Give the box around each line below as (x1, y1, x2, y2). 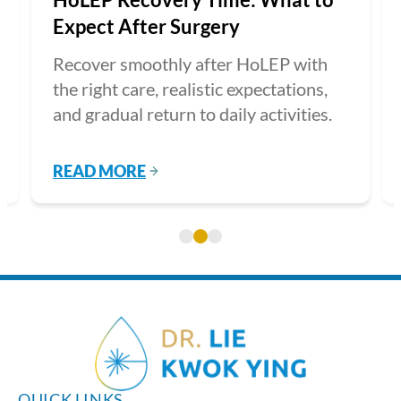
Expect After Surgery (53, 13, 240, 38)
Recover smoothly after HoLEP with (53, 52, 328, 74)
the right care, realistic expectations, (53, 77, 328, 99)
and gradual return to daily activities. (53, 102, 332, 124)
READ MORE (53, 160, 146, 181)
